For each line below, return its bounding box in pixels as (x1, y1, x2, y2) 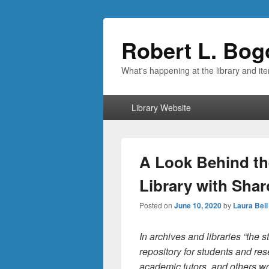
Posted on (139, 200, 174, 210)
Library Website (131, 101, 191, 113)
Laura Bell (233, 200, 268, 211)
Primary (103, 94, 136, 107)
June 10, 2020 (174, 200, 222, 211)
